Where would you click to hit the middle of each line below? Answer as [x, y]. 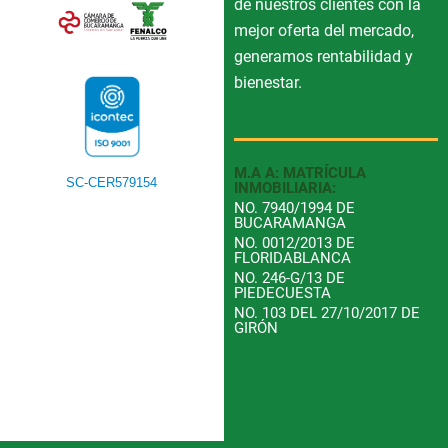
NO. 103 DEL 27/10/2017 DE [326, 313]
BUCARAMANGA [289, 223]
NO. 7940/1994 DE [294, 208]
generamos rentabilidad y [323, 56]
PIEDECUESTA [282, 293]
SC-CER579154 [112, 182]
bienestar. [267, 82]
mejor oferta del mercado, [323, 30]
